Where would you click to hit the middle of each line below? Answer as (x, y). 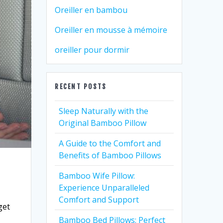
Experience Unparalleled (104, 188)
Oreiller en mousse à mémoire (111, 30)
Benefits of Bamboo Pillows (110, 155)
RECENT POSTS (81, 87)
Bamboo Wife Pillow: (97, 176)
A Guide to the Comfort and (110, 143)
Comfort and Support (99, 200)
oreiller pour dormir (92, 50)
